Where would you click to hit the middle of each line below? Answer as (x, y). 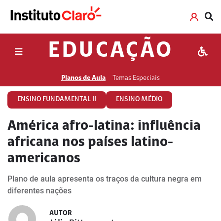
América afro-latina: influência (104, 126)
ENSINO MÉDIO (139, 100)
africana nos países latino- (90, 143)
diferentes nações (39, 191)
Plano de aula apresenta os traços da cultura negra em (105, 179)
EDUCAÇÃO (110, 52)
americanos (44, 159)
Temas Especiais (136, 78)
